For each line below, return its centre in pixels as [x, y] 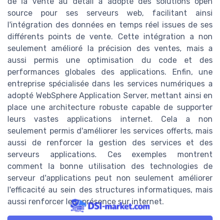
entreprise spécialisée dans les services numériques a [110, 84]
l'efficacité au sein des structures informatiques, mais [110, 190]
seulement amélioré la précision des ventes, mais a [110, 49]
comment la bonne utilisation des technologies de [110, 166]
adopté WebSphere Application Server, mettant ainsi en [110, 96]
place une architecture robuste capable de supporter [110, 108]
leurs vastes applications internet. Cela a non [110, 119]
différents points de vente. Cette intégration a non [110, 37]
